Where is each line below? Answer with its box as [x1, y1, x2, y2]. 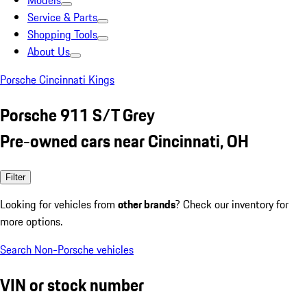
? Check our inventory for [175, 195, 288, 212]
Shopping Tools [27, 26, 97, 42]
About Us [27, 43, 70, 60]
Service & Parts [27, 9, 97, 25]
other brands [118, 195, 175, 212]
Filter [5, 171, 25, 182]
